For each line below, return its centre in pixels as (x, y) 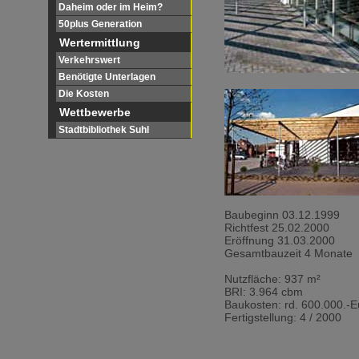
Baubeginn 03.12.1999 (282, 215)
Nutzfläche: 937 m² (272, 279)
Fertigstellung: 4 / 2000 (283, 318)
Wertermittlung (100, 42)
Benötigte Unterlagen (107, 77)
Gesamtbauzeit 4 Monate (288, 254)
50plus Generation (100, 24)
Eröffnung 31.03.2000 (280, 241)
